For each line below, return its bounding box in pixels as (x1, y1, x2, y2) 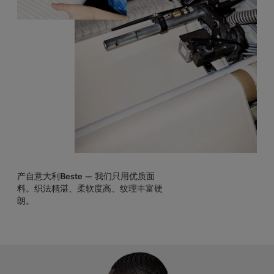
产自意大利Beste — (17, 171, 95, 182)
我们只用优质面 (95, 171, 155, 182)
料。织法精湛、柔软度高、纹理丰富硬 (17, 183, 163, 194)
